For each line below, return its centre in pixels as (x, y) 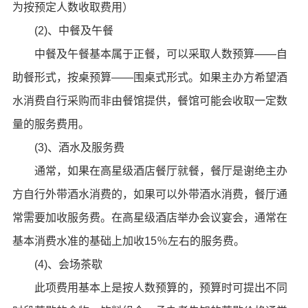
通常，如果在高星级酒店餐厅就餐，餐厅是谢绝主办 (150, 171)
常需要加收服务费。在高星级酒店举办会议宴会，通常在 (150, 218)
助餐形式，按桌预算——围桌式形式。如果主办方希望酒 (150, 77)
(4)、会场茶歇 (57, 264)
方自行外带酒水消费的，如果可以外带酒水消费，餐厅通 (150, 194)
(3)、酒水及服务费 (68, 147)
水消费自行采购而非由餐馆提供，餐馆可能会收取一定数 (150, 101)
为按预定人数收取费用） (73, 7)
